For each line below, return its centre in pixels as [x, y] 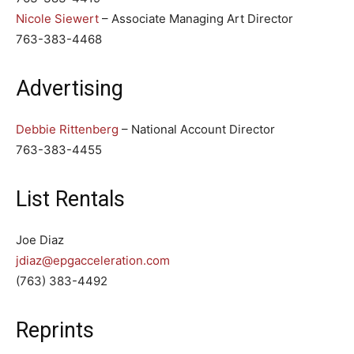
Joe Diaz [40, 240]
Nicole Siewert [57, 19]
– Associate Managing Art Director [196, 19]
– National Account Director [197, 130]
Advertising [70, 89]
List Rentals [70, 200]
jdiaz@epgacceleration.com [93, 261]
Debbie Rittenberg [67, 130]
